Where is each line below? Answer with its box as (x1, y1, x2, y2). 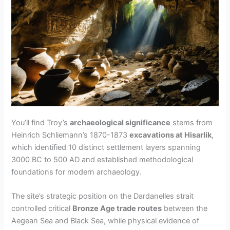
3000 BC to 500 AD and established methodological (11, 155, 194, 165)
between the (162, 204, 208, 214)
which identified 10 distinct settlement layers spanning (11, 143, 201, 152)
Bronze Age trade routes (72, 204, 162, 214)
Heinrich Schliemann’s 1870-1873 (11, 130, 130, 140)
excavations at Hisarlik (129, 130, 212, 140)
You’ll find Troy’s (11, 118, 70, 128)
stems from (170, 118, 213, 128)
